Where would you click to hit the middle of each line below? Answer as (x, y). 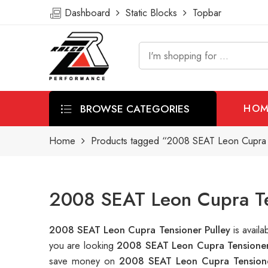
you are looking (83, 246)
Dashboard (89, 13)
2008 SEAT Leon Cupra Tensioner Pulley (141, 230)
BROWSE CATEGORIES (133, 108)
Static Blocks (151, 13)
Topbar (204, 13)
